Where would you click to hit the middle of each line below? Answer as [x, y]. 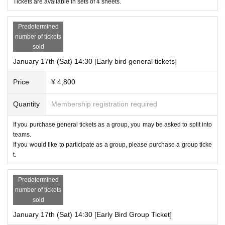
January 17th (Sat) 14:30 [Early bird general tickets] [95, 61]
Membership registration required [104, 104]
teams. [22, 134]
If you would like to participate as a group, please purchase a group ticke [113, 144]
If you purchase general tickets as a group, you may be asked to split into [113, 124]
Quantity [26, 104]
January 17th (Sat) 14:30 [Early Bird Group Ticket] [92, 214]
